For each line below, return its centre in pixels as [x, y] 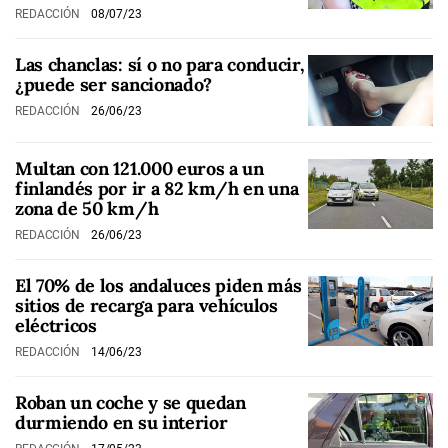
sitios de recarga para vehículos [146, 305]
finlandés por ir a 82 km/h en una [157, 188]
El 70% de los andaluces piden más [158, 285]
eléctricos [56, 325]
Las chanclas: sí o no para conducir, [160, 64]
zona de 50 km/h [87, 208]
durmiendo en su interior [121, 422]
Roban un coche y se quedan [130, 402]
